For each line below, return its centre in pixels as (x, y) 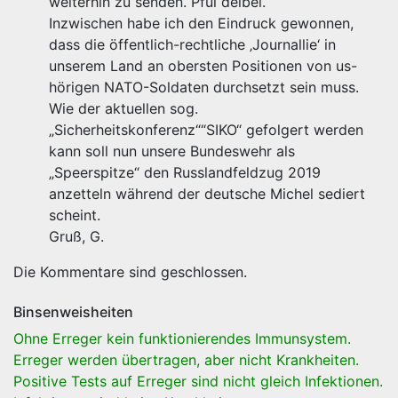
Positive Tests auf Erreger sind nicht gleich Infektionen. (198, 382)
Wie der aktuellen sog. (123, 109)
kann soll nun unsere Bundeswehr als (172, 151)
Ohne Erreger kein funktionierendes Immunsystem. (182, 339)
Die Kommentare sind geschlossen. (130, 272)
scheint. (75, 215)
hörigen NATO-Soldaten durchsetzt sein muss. (204, 88)
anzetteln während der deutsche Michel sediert (207, 194)
